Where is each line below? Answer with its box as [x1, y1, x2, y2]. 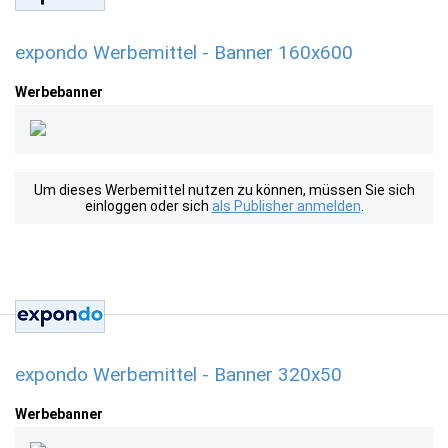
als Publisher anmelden [211, 198, 361, 214]
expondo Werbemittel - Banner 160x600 [15, 41, 353, 64]
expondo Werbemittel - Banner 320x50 [15, 363, 342, 386]
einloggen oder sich [84, 198, 212, 214]
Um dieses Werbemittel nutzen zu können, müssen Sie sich [33, 182, 415, 198]
